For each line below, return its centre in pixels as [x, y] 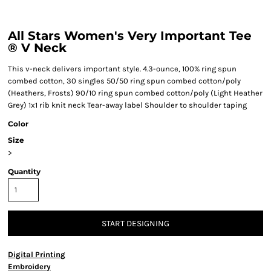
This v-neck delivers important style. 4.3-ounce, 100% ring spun [122, 69]
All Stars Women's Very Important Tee [130, 36]
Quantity [24, 171]
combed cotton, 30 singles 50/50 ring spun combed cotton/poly [124, 81]
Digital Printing [37, 254]
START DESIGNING [135, 224]
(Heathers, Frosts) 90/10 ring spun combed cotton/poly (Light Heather [135, 93]
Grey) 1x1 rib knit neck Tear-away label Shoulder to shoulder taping [127, 105]
